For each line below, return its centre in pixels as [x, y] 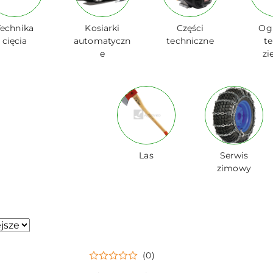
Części [190, 28]
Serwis [234, 155]
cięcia [15, 41]
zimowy [234, 168]
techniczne [190, 41]
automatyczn [102, 41]
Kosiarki [102, 28]
